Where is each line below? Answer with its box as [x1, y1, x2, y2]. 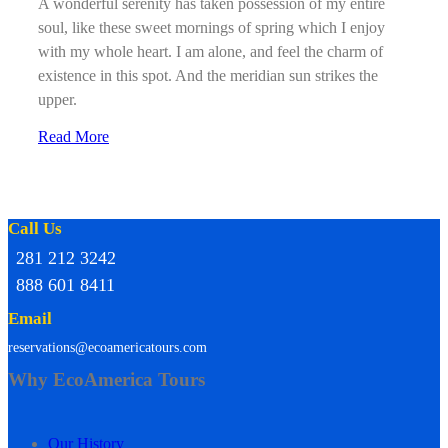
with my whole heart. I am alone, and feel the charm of [38, 43, 383, 61]
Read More [38, 128, 109, 146]
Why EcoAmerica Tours [8, 369, 205, 391]
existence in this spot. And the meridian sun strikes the [38, 67, 378, 85]
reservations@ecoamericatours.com [8, 340, 207, 356]
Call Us [8, 219, 62, 239]
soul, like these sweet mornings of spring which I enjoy [38, 19, 385, 37]
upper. [38, 91, 77, 109]
